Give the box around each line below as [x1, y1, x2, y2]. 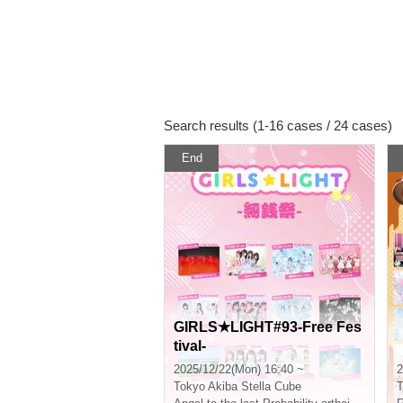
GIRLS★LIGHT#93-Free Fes [174, 319, 362, 335]
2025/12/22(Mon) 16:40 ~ [174, 363, 304, 376]
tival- [174, 338, 206, 354]
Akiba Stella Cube [208, 380, 301, 393]
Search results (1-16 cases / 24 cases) [164, 118, 392, 133]
